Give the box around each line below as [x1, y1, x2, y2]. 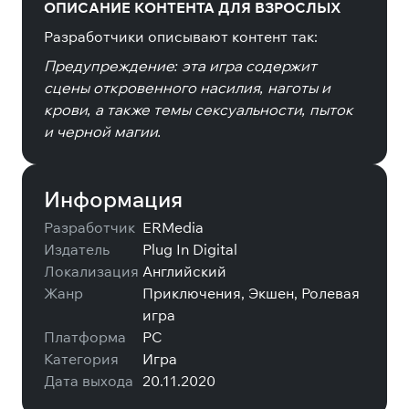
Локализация [44, 262, 139, 280]
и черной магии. [44, 122, 162, 141]
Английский [142, 262, 226, 280]
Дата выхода [44, 372, 133, 390]
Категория [44, 350, 119, 368]
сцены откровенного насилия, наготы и [44, 79, 330, 97]
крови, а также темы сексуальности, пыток [44, 100, 353, 119]
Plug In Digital [142, 240, 237, 258]
